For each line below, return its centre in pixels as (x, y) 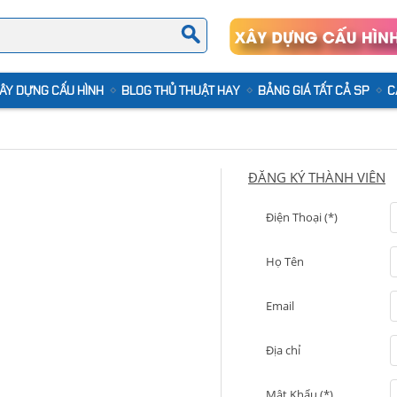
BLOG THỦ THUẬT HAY (181, 90)
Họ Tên (285, 261)
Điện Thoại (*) (302, 217)
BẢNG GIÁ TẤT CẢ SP (314, 90)
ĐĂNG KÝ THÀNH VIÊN (317, 177)
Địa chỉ (283, 350)
